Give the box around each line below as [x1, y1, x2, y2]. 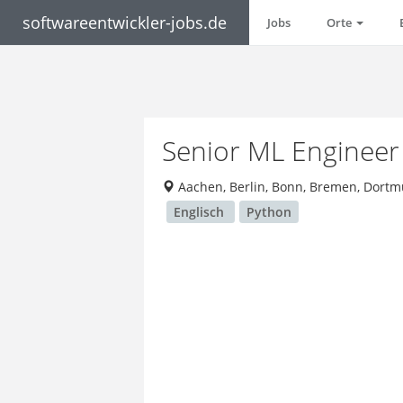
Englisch [174, 203, 228, 220]
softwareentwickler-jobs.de [22, 12, 227, 33]
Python [246, 203, 292, 220]
